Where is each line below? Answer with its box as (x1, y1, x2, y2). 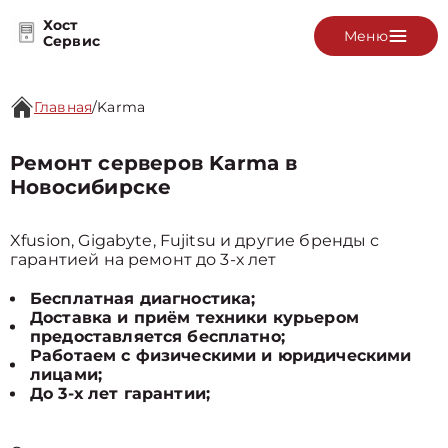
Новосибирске (10, 175, 172, 199)
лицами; (30, 365, 103, 384)
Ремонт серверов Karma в (10, 151, 298, 175)
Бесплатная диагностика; (30, 289, 256, 308)
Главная (34, 98, 93, 116)
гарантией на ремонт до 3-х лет (10, 250, 277, 269)
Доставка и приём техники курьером (30, 308, 359, 327)
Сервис (43, 31, 100, 50)
